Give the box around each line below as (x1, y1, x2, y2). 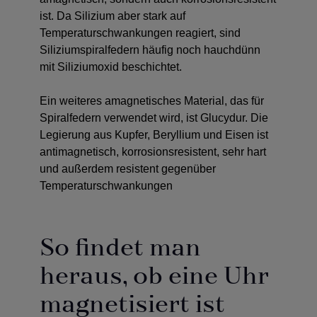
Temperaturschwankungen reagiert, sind (40, 27, 241, 40)
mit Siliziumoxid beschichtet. (40, 61, 182, 74)
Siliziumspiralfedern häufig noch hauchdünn (40, 44, 260, 57)
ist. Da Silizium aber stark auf (40, 10, 185, 23)
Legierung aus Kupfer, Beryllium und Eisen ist (40, 129, 268, 142)
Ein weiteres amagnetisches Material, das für (40, 95, 264, 108)
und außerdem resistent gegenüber (40, 163, 216, 175)
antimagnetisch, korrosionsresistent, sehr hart (40, 146, 266, 158)
